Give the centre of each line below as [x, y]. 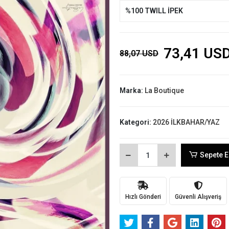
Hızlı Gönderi [143, 197]
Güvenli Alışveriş [198, 197]
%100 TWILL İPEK [154, 11]
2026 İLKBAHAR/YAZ [186, 122]
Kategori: [136, 122]
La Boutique [164, 90]
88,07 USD [139, 53]
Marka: [132, 90]
